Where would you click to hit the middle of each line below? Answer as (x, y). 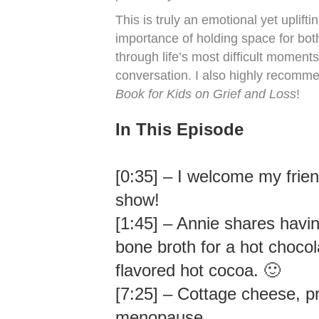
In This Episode (179, 129)
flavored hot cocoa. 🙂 (198, 270)
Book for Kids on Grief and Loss (206, 94)
